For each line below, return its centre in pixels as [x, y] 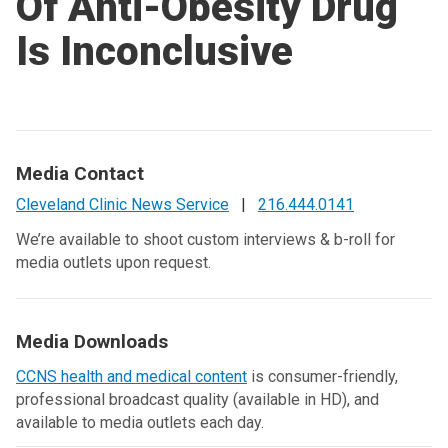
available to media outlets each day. [140, 422]
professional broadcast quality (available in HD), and [197, 399]
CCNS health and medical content [131, 376]
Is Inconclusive [154, 51]
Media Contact [80, 173]
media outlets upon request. [113, 262]
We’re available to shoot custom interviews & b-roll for [205, 239]
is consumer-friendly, [322, 376]
